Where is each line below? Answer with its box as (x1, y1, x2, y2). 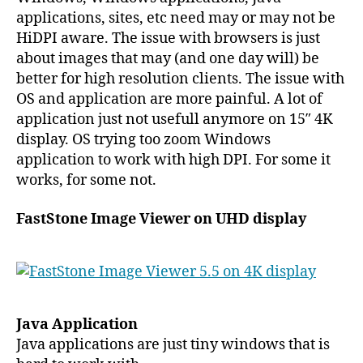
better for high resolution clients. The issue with (16, 70, 344, 89)
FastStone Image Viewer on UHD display (16, 209, 306, 228)
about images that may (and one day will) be (16, 49, 319, 69)
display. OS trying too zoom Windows (16, 130, 271, 150)
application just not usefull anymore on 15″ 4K (16, 110, 333, 130)
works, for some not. (16, 171, 156, 190)
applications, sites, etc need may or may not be (16, 9, 335, 28)
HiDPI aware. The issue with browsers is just (16, 29, 320, 49)
